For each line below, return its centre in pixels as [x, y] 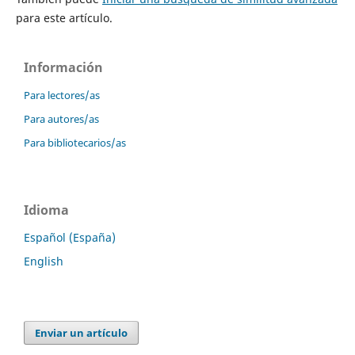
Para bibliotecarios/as [75, 142]
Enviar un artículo [82, 332]
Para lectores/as [62, 95]
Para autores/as [61, 118]
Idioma [46, 210]
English [44, 261]
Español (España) [70, 237]
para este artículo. [64, 17]
